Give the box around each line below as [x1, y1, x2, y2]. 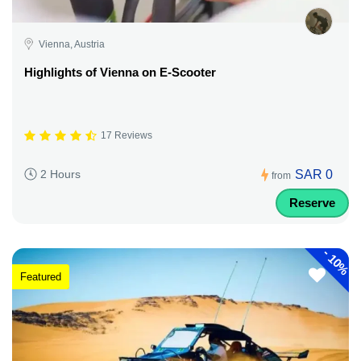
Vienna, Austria [39, 38, 105, 50]
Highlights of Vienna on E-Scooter [24, 64, 216, 79]
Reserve [289, 195, 335, 210]
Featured [20, 271, 61, 283]
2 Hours [40, 168, 81, 181]
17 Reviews [101, 130, 152, 142]
